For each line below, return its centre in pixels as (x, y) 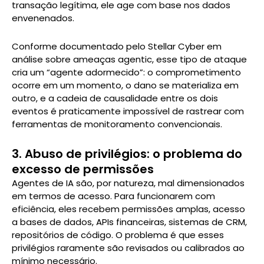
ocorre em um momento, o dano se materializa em (125, 85)
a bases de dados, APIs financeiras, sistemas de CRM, (129, 222)
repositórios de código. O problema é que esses (118, 235)
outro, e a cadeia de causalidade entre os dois (115, 98)
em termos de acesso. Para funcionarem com (113, 196)
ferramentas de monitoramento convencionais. (117, 124)
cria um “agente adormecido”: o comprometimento (126, 72)
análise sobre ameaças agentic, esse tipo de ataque (129, 60)
